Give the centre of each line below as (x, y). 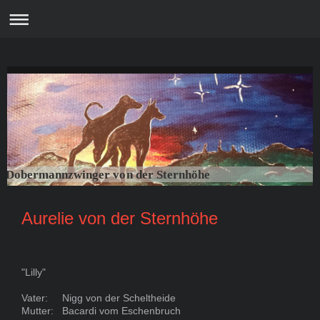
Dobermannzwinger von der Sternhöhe (108, 175)
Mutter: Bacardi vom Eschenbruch (101, 311)
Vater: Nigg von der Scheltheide (99, 298)
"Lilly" (34, 272)
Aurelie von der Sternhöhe (120, 219)
